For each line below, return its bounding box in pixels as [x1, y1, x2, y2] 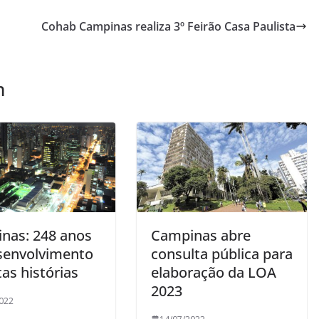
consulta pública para [151, 244, 293, 263]
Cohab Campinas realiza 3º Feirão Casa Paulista [41, 19, 296, 35]
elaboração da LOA [151, 262, 276, 282]
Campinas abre [151, 225, 251, 245]
